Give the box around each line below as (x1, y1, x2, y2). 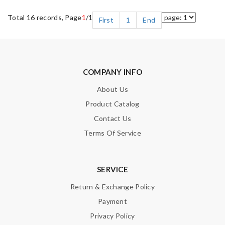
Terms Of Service (84, 128, 141, 137)
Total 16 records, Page (8, 13, 82, 22)
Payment (97, 196, 128, 205)
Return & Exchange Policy (70, 182, 155, 191)
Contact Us (93, 114, 132, 123)
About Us (96, 84, 129, 93)
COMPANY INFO (82, 67, 143, 76)
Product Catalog (85, 99, 140, 108)
